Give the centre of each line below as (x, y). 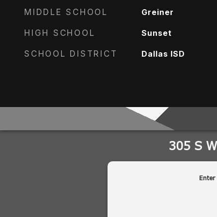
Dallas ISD (163, 54)
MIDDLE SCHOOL (66, 12)
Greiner (157, 12)
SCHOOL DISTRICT (71, 54)
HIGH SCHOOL (60, 33)
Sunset (156, 33)
